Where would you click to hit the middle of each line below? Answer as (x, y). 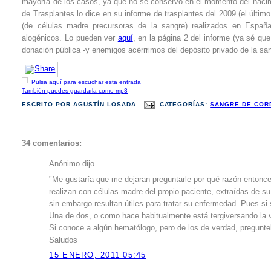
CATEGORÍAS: (185, 105)
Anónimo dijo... (76, 164)
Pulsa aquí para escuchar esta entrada (86, 82)
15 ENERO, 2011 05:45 (98, 255)
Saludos (64, 240)
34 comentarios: (52, 144)
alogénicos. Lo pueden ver (70, 38)
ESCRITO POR (48, 105)
